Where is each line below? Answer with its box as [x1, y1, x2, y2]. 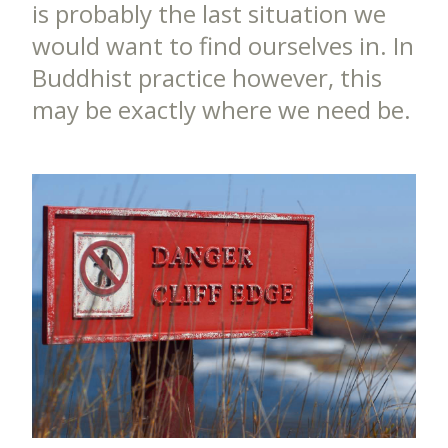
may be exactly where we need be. [32, 93, 411, 126]
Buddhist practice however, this [32, 61, 382, 94]
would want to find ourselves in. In [32, 29, 414, 62]
